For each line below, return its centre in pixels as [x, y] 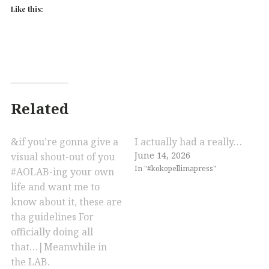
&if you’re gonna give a [65, 141]
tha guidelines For [52, 216]
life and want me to [55, 186]
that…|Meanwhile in [59, 246]
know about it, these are [66, 201]
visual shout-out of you [63, 156]
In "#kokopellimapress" [175, 168]
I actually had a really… [188, 141]
